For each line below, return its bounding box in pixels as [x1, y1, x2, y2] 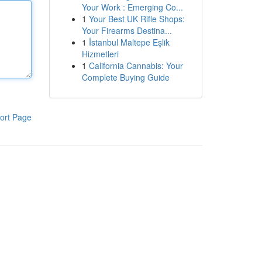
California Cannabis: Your [88, 60, 183, 71]
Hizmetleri [81, 48, 119, 60]
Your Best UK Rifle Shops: [88, 13, 185, 25]
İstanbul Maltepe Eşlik [88, 36, 170, 48]
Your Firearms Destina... [81, 25, 172, 36]
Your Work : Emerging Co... [81, 1, 183, 13]
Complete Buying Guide [81, 71, 170, 83]
